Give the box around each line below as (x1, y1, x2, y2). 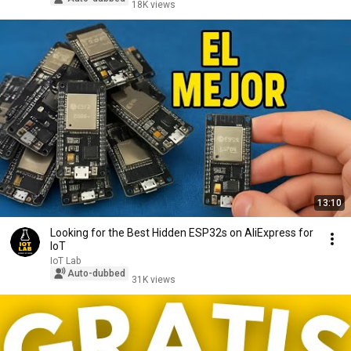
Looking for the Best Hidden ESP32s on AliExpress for (50, 226, 313, 239)
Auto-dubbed (67, 268, 125, 279)
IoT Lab (50, 255, 81, 266)
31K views (132, 274, 175, 285)
